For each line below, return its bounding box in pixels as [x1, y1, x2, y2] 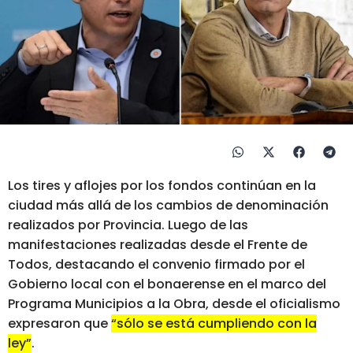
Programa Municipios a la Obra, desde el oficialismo [8, 294, 340, 313]
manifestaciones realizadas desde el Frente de [8, 235, 307, 254]
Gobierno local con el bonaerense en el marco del [8, 274, 326, 293]
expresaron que [8, 314, 111, 333]
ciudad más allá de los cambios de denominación [8, 195, 329, 214]
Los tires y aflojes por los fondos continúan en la [8, 176, 316, 195]
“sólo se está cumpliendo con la [111, 314, 317, 333]
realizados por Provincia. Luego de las [8, 215, 248, 234]
